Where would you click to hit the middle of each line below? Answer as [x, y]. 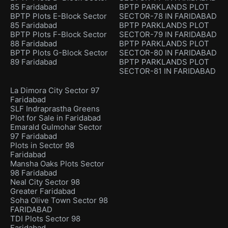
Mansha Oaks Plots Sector [57, 164]
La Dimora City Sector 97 [55, 91]
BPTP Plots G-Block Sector [59, 53]
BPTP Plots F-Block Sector [59, 35]
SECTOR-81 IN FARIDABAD [167, 71]
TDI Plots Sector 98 [45, 219]
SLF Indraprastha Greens [55, 109]
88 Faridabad [34, 44]
